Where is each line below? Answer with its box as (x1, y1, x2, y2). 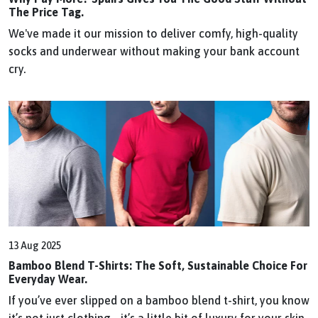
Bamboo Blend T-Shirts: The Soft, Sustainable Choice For (9, 258, 307, 272)
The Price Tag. (9, 6, 84, 19)
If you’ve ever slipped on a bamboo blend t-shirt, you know (9, 293, 309, 307)
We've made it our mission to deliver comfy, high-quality (9, 27, 298, 40)
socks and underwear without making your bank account (9, 45, 300, 58)
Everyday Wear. (9, 272, 87, 285)
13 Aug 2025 (9, 239, 61, 251)
